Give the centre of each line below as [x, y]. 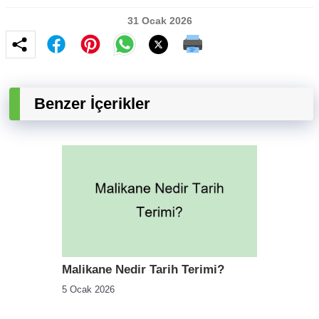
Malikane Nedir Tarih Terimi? [143, 269]
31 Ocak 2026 [159, 21]
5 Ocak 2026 [88, 289]
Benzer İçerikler [92, 104]
